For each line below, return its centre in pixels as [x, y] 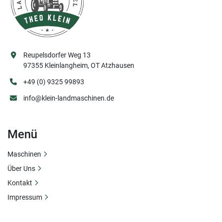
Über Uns [21, 168]
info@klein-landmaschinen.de [69, 98]
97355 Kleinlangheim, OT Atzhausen [79, 65]
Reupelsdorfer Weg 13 [57, 55]
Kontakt [20, 183]
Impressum [25, 197]
